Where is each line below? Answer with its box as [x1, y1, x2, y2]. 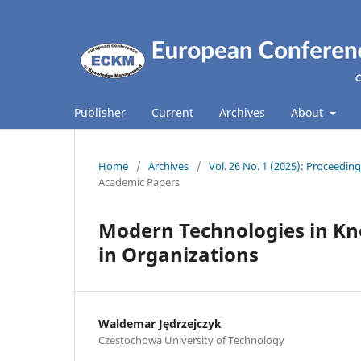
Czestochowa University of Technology [98, 332, 284, 347]
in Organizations [98, 240, 259, 268]
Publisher [74, 104, 126, 120]
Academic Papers [98, 174, 180, 189]
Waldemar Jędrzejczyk [98, 315, 222, 331]
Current [151, 104, 193, 120]
